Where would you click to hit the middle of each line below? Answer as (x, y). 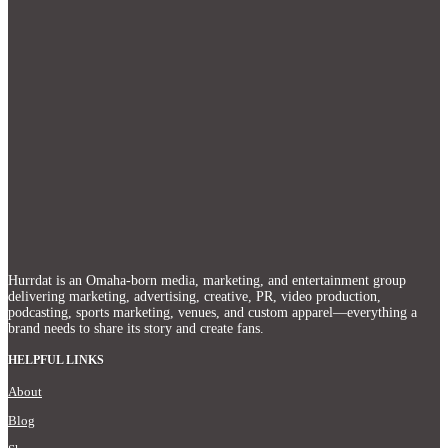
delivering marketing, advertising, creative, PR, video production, (194, 297)
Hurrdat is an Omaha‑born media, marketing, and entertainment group (207, 281)
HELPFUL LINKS (56, 360)
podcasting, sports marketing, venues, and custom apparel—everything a (212, 313)
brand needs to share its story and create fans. (136, 329)
